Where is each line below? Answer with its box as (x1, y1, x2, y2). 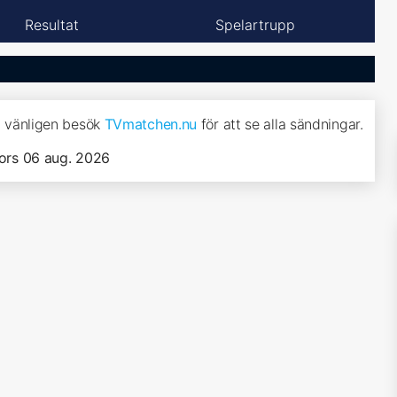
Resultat (24, 15, 79, 34)
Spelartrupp (215, 15, 295, 34)
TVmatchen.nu (104, 115, 198, 133)
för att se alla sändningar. (197, 115, 363, 133)
